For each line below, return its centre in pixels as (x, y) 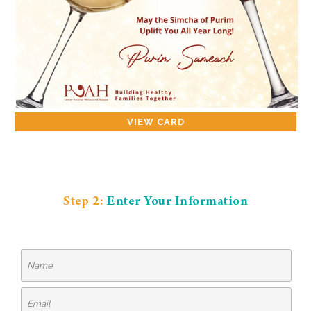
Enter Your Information (177, 202)
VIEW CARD (155, 122)
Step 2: (85, 202)
